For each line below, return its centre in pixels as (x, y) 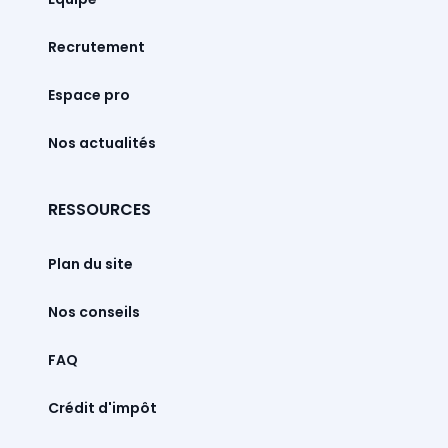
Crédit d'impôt (102, 407)
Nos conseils (93, 311)
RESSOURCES (99, 210)
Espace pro (88, 95)
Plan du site (90, 263)
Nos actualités (101, 143)
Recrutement (96, 47)
